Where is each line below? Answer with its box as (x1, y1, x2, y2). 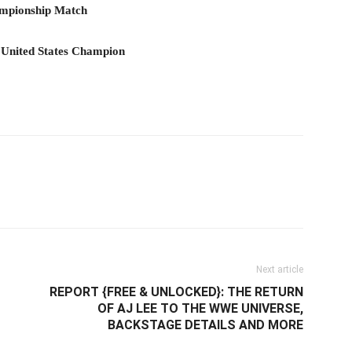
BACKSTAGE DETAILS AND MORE (108, 317, 303, 332)
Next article (256, 264, 303, 275)
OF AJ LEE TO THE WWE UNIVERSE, (97, 301, 303, 316)
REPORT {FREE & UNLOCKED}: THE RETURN (49, 284, 303, 299)
